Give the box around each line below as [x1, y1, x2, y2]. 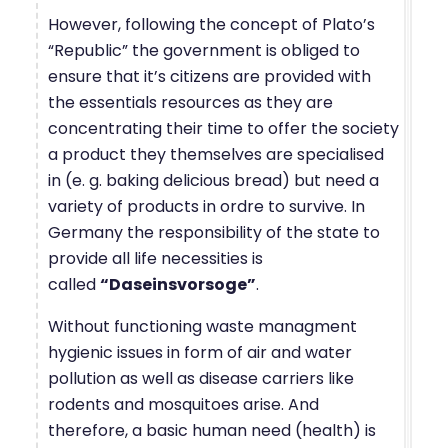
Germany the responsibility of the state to [48, 220, 380, 244]
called [48, 272, 100, 296]
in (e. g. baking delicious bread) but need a [48, 168, 379, 192]
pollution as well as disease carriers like [48, 366, 354, 390]
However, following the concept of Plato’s [48, 12, 375, 36]
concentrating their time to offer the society [48, 116, 399, 140]
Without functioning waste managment [48, 314, 357, 338]
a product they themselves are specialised [48, 142, 384, 166]
